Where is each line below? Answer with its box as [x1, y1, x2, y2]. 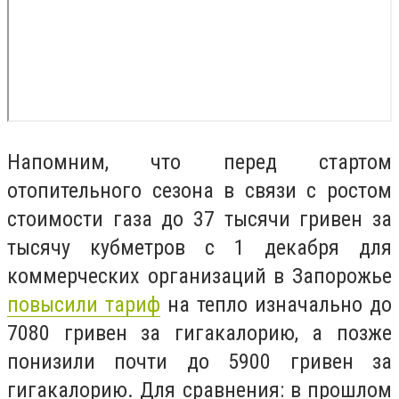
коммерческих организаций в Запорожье [7, 264, 392, 289]
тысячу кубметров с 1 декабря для [7, 235, 392, 261]
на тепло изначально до [160, 292, 392, 318]
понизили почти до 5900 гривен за [7, 349, 392, 375]
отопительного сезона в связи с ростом [7, 178, 392, 204]
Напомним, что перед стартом [7, 150, 392, 175]
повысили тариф [7, 292, 160, 318]
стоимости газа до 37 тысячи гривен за [7, 207, 392, 232]
